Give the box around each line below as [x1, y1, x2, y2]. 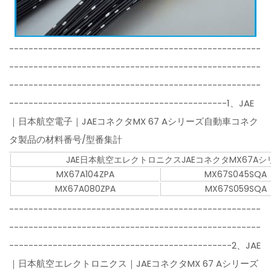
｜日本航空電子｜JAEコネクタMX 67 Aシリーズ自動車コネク [9, 115, 259, 128]
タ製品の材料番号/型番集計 [9, 133, 123, 146]
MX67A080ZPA [54, 183, 116, 195]
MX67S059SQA [204, 183, 267, 195]
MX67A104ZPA [56, 168, 114, 181]
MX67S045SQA [204, 168, 267, 181]
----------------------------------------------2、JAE [9, 239, 261, 252]
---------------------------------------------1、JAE [9, 97, 255, 110]
